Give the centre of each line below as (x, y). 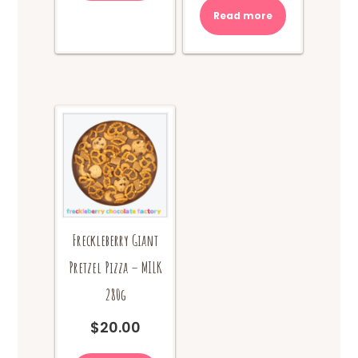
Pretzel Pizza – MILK (115, 267)
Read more (243, 16)
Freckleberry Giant (115, 240)
